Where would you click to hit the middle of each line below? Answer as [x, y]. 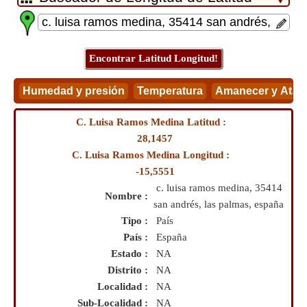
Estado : [132, 254]
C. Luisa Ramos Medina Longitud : [153, 155]
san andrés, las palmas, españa [219, 204]
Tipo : [137, 221]
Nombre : [129, 196]
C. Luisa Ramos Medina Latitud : [153, 122]
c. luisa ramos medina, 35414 [219, 188]
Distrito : [131, 270]
